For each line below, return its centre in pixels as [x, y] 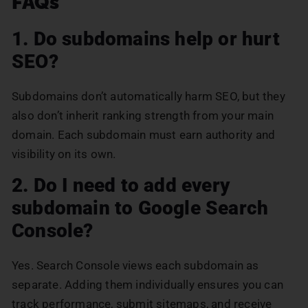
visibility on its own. [64, 154]
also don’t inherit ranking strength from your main [143, 115]
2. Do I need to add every [121, 185]
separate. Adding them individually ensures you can [148, 284]
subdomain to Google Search [140, 208]
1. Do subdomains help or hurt [146, 38]
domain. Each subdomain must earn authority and [144, 134]
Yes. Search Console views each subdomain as [135, 265]
